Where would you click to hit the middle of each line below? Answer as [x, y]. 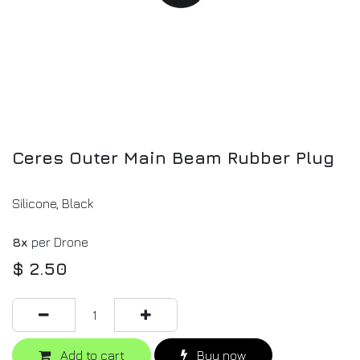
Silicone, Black [53, 204]
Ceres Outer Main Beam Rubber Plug [173, 158]
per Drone [58, 242]
